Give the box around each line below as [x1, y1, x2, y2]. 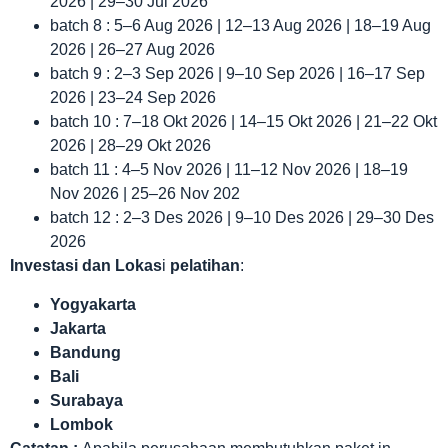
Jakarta [50, 319, 106, 337]
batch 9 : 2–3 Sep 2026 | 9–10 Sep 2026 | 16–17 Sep [50, 65, 425, 83]
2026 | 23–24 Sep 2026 [50, 89, 216, 107]
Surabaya [50, 391, 123, 409]
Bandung [50, 343, 121, 361]
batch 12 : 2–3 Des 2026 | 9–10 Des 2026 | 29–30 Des [50, 209, 434, 227]
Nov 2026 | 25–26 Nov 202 [50, 185, 240, 203]
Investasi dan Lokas [10, 257, 162, 275]
